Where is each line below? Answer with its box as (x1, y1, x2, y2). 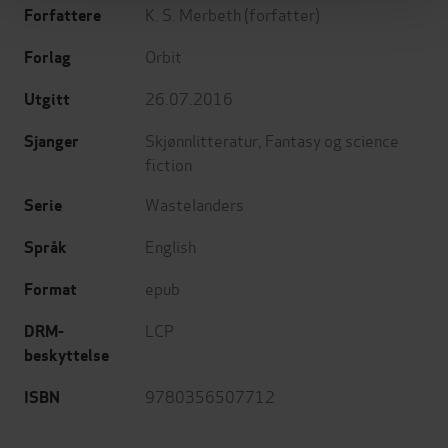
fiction (145, 152, 192, 176)
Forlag (24, 47, 71, 69)
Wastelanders (145, 192, 244, 216)
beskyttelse (24, 345, 109, 367)
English (145, 234, 196, 258)
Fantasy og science (265, 128, 399, 152)
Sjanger (24, 131, 79, 153)
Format (24, 279, 77, 301)
